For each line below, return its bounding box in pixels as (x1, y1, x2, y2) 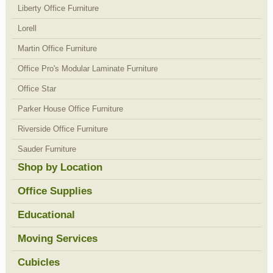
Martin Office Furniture (17, 43, 97, 53)
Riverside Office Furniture (17, 124, 108, 133)
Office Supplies (17, 185, 92, 197)
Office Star (17, 83, 56, 93)
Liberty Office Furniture (17, 3, 99, 13)
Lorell (17, 23, 37, 33)
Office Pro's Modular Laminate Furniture (17, 63, 158, 73)
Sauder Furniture (17, 144, 76, 154)
